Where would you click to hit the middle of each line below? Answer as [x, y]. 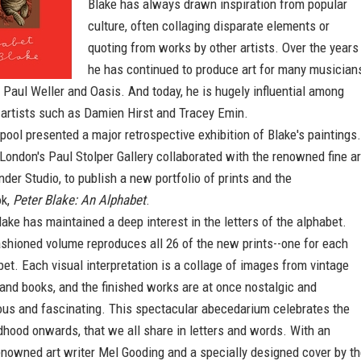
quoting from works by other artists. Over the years [223, 48]
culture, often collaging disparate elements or [209, 26]
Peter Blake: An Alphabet [79, 200]
